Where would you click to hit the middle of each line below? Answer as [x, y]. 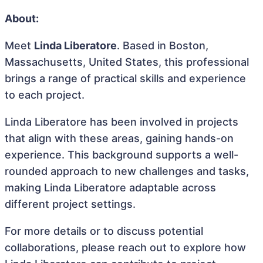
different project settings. [70, 204]
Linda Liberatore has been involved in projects [122, 122]
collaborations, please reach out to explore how [125, 247]
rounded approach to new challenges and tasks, [127, 171]
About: [22, 18]
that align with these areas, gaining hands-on [119, 138]
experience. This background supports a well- [122, 155]
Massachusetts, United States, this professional [127, 62]
